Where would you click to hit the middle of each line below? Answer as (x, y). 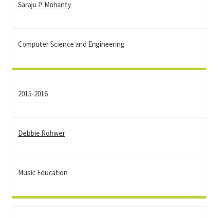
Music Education (43, 173)
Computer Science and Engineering (71, 44)
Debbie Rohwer (42, 133)
